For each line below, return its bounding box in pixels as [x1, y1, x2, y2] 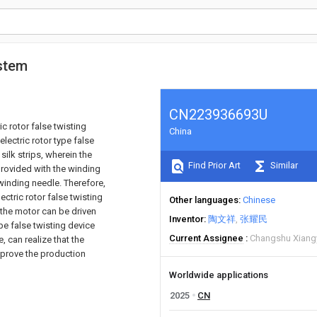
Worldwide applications [169, 270, 268, 280]
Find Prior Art [186, 160, 241, 171]
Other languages [169, 195, 238, 205]
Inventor [169, 214, 204, 224]
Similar [268, 160, 298, 171]
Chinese [243, 195, 275, 205]
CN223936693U [169, 106, 267, 123]
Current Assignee [169, 233, 243, 243]
